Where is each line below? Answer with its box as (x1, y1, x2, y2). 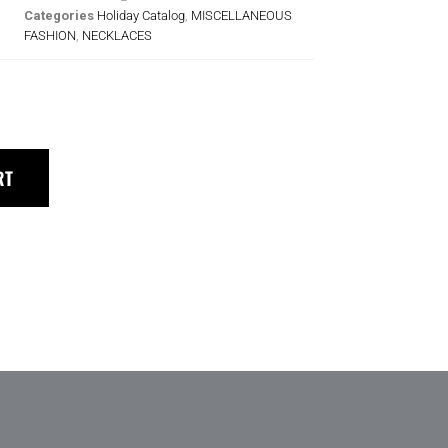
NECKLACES (82, 27, 152, 43)
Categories (24, 7, 94, 23)
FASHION (24, 27, 76, 43)
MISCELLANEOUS (191, 7, 292, 23)
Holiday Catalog (97, 7, 185, 23)
